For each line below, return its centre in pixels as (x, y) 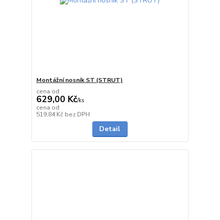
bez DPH (77, 115)
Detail (110, 129)
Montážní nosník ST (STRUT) (79, 80)
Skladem (170, 113)
